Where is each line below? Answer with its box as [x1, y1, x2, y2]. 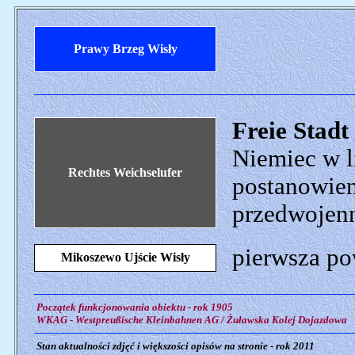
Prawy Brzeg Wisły [73, 42, 177, 55]
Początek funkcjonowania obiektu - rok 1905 [34, 301, 233, 313]
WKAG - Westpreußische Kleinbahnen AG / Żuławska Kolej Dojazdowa [34, 314, 347, 326]
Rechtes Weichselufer [68, 166, 182, 179]
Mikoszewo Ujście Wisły [60, 250, 190, 264]
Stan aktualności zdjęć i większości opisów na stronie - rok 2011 [34, 340, 315, 352]
